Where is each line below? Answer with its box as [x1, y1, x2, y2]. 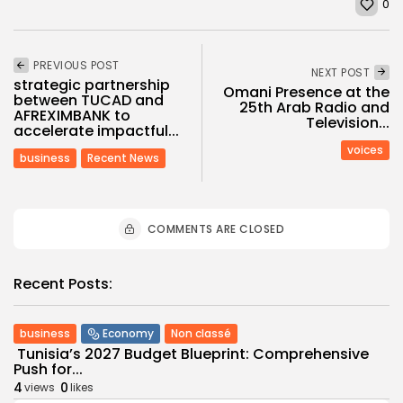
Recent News [87, 149, 159, 166]
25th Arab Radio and [239, 97, 390, 119]
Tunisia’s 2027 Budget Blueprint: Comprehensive [13, 343, 369, 364]
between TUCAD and [13, 89, 164, 111]
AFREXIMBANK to [13, 104, 130, 126]
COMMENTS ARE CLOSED [147, 220, 285, 237]
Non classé [171, 325, 231, 341]
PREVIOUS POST [33, 57, 120, 73]
